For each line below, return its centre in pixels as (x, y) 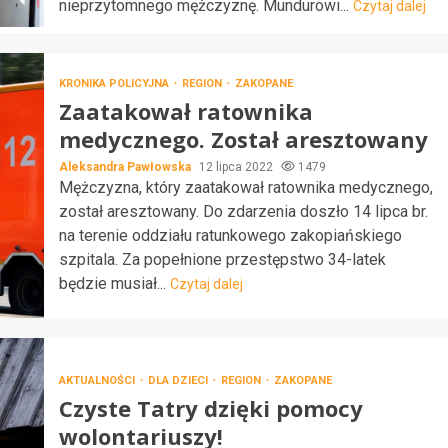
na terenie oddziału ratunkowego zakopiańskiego (230, 235)
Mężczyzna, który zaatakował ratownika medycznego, (245, 187)
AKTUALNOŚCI (98, 380)
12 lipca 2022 (237, 166)
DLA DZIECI (179, 380)
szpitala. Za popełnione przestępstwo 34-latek (222, 259)
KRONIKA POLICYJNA (115, 83)
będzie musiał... (114, 283)
